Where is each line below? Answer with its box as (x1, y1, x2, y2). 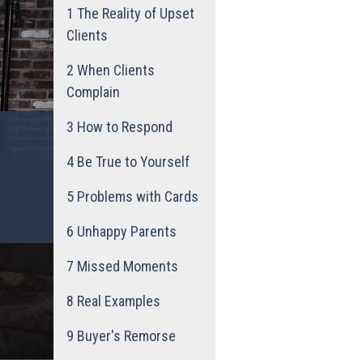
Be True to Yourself (74, 152, 190, 170)
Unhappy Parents (74, 222, 177, 240)
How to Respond (74, 117, 173, 135)
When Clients (74, 61, 155, 79)
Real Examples (74, 292, 160, 310)
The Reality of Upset (74, 4, 194, 22)
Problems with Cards (74, 187, 199, 205)
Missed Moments (74, 257, 178, 275)
